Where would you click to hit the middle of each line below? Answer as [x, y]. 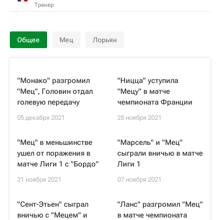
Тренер [44, 5]
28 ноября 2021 [139, 118]
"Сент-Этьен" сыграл [53, 204]
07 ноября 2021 [139, 179]
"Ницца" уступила [148, 81]
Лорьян [105, 40]
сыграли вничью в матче [160, 153]
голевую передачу [48, 102]
